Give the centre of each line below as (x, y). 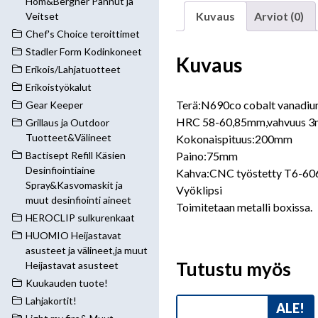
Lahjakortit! (51, 301)
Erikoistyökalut (59, 87)
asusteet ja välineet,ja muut (87, 250)
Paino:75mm (207, 155)
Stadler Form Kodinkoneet (84, 51)
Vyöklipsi (199, 190)
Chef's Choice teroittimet (83, 34)
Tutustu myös (234, 269)
